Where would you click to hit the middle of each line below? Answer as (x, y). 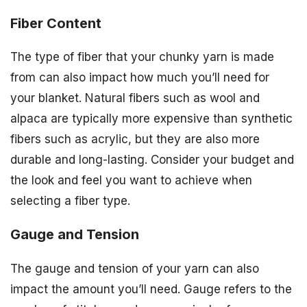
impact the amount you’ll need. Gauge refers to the (151, 290)
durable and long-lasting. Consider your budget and (152, 160)
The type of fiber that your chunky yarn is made (142, 57)
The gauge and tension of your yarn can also (135, 269)
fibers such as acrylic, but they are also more (135, 139)
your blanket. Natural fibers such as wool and (135, 98)
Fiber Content (56, 23)
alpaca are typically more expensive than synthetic (151, 119)
